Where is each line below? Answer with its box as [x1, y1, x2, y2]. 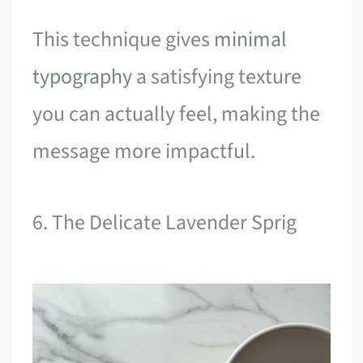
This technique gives [32, 24, 215, 55]
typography [32, 62, 133, 92]
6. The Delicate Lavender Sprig [32, 207, 297, 237]
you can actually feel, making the [32, 99, 321, 130]
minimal [214, 24, 288, 55]
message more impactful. [32, 136, 256, 167]
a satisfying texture [132, 62, 302, 92]
